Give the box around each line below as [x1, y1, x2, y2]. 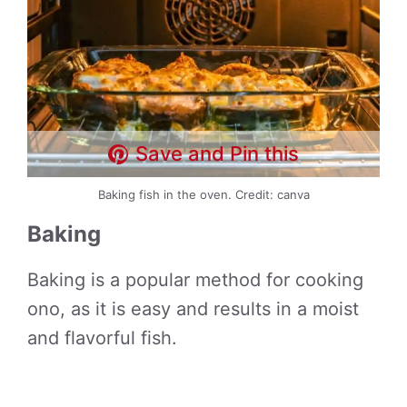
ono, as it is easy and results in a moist [27, 298, 359, 320]
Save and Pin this [135, 142, 300, 165]
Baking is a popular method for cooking [27, 269, 363, 291]
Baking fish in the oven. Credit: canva [97, 187, 310, 202]
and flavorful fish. [27, 327, 177, 349]
